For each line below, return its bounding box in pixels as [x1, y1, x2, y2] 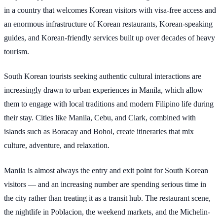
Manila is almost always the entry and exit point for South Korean [4, 166, 208, 175]
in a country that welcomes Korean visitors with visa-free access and [4, 5, 216, 14]
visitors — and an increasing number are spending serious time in [4, 180, 206, 188]
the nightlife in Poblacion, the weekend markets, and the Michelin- [4, 207, 210, 216]
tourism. [4, 47, 29, 56]
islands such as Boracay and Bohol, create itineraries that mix [4, 127, 194, 136]
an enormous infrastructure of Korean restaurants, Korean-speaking [4, 19, 213, 28]
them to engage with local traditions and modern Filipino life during [4, 100, 214, 109]
